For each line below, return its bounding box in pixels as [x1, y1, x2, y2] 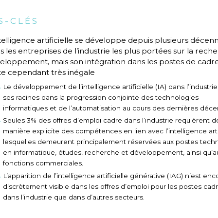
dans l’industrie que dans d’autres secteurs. [2, 193, 145, 201]
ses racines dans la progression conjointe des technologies [2, 93, 199, 101]
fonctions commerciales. [2, 159, 83, 167]
